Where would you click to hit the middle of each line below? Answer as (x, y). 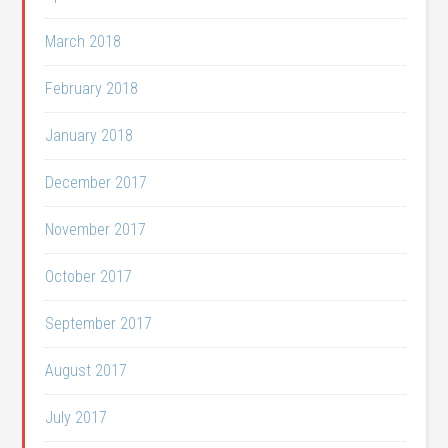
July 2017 (76, 417)
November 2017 (96, 229)
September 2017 (99, 323)
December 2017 (96, 182)
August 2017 (86, 370)
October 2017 (89, 276)
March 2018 (83, 41)
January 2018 (89, 135)
